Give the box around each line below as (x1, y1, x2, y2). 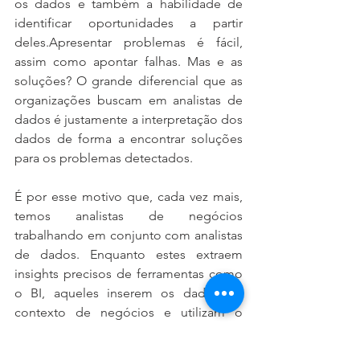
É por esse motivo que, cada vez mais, (14, 188, 243, 204)
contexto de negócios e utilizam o (14, 304, 243, 320)
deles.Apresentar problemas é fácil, (14, 34, 243, 50)
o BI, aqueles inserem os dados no (14, 284, 243, 301)
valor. (14, 342, 44, 358)
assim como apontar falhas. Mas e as (14, 53, 243, 69)
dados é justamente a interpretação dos (14, 111, 243, 127)
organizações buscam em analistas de (14, 92, 243, 108)
